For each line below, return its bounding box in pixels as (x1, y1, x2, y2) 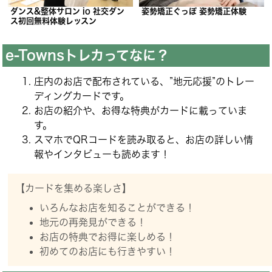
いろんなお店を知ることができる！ (39, 203, 195, 213)
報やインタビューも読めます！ (34, 149, 171, 159)
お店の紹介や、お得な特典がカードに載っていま (34, 105, 248, 115)
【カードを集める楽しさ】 (15, 183, 132, 194)
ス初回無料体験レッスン (10, 16, 97, 25)
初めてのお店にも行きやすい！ (39, 246, 176, 257)
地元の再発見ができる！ (39, 217, 147, 228)
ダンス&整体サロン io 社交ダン (10, 7, 125, 15)
